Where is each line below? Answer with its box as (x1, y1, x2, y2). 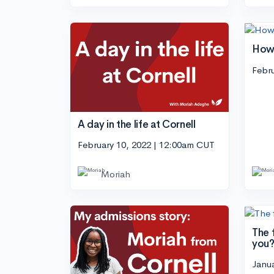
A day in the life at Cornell (78, 117, 196, 131)
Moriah (101, 168, 130, 180)
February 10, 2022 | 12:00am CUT (78, 139, 215, 151)
